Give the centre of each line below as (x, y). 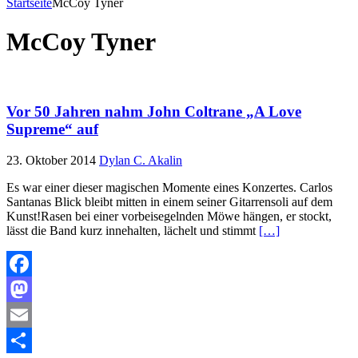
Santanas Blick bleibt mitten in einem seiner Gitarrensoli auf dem (169, 201)
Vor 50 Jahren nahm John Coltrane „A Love (154, 112)
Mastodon (32, 314)
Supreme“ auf (52, 129)
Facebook (31, 288)
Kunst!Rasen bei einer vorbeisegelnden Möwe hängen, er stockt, (169, 216)
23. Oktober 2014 (51, 160)
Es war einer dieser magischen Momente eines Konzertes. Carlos (169, 187)
